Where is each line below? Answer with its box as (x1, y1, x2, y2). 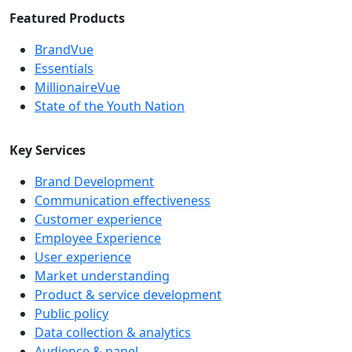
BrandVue (35, 41, 93, 59)
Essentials (35, 60, 93, 78)
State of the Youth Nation (35, 97, 185, 115)
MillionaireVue (35, 79, 120, 97)
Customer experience (35, 211, 162, 229)
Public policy (35, 305, 108, 323)
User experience (35, 248, 131, 266)
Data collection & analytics (35, 324, 191, 342)
